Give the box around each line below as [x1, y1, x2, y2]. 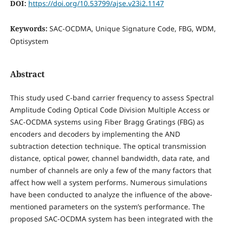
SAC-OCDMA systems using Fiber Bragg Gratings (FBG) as [10, 117, 204, 127]
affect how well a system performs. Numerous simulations [10, 178, 207, 188]
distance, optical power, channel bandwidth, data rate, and [10, 153, 210, 163]
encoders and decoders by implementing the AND [10, 129, 180, 139]
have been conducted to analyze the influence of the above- [10, 190, 212, 200]
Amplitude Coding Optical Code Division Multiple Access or [10, 105, 210, 115]
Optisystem [10, 36, 48, 46]
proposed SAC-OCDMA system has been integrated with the [10, 214, 213, 224]
